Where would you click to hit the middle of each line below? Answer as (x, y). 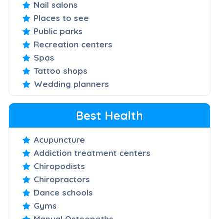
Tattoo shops (60, 71)
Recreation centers (73, 44)
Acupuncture (59, 140)
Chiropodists (59, 166)
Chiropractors (62, 179)
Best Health (109, 115)
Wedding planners (71, 84)
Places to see (61, 18)
